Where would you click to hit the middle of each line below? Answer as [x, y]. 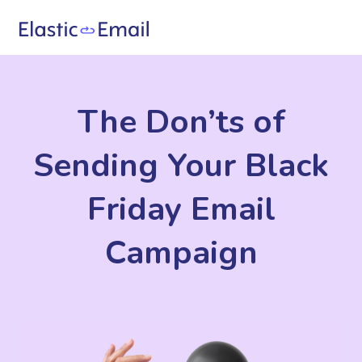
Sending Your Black [181, 166]
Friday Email [181, 209]
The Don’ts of [181, 122]
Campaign [181, 253]
